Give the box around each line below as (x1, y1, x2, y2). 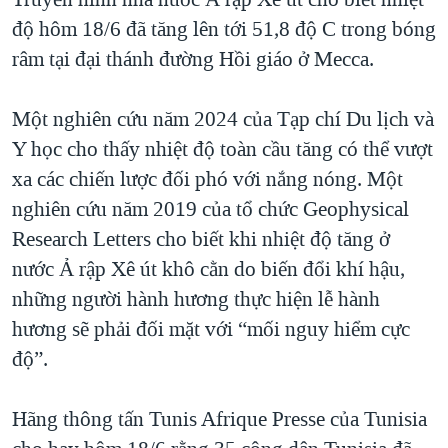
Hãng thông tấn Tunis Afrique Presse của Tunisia (12, 405, 427, 434)
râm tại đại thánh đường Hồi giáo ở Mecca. (12, 45, 374, 74)
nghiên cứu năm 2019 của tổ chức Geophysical (12, 195, 409, 224)
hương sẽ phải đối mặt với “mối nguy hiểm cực (12, 315, 410, 344)
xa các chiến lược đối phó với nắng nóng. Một (12, 165, 403, 194)
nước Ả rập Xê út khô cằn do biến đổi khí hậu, (12, 255, 405, 284)
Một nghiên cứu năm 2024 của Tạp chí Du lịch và (12, 105, 434, 134)
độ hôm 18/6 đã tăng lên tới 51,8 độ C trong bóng (12, 15, 436, 44)
